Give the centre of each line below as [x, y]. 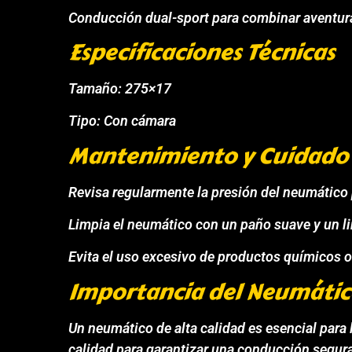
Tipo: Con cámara [123, 121]
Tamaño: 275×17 [120, 88]
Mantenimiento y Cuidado [209, 156]
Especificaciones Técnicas [202, 52]
